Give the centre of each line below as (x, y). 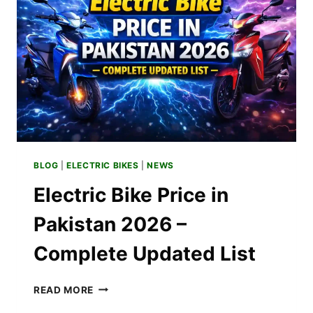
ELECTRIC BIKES (103, 165)
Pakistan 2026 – (110, 224)
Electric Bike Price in (131, 195)
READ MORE (64, 290)
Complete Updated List (145, 253)
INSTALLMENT (129, 45)
